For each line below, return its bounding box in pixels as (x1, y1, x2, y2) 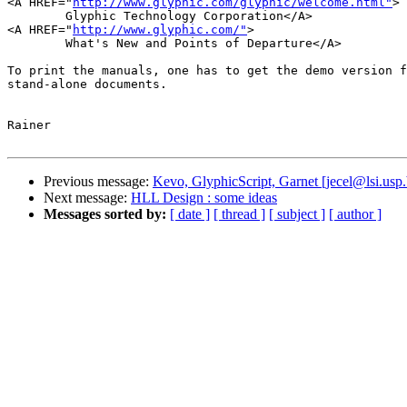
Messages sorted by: (44, 206, 166, 223)
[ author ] (329, 206, 382, 223)
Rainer (7, 118, 51, 133)
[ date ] (170, 206, 210, 223)
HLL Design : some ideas (131, 190, 277, 206)
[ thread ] (213, 206, 265, 223)
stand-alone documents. (7, 77, 167, 92)
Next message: (44, 190, 131, 206)
